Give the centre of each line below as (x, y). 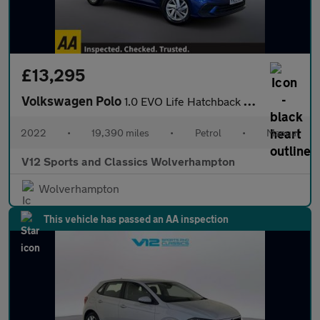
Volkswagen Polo (73, 101)
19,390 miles (121, 132)
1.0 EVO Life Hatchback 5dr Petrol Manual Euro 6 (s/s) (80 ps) (184, 101)
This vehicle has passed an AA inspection (136, 219)
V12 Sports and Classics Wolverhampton (128, 161)
